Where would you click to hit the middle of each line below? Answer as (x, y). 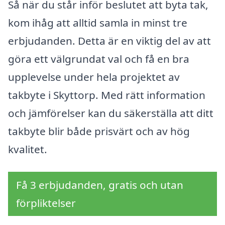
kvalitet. (28, 149)
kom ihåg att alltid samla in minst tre (98, 22)
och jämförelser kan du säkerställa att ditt (111, 113)
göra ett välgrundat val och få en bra (99, 59)
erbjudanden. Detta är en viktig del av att (109, 40)
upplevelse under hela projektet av (94, 77)
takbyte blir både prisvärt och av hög (99, 131)
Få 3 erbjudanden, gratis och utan (100, 185)
